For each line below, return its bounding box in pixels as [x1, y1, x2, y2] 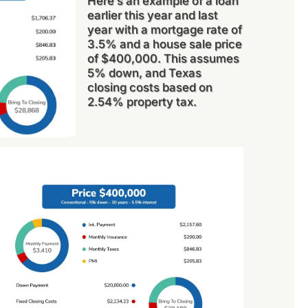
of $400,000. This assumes [87, 51, 240, 65]
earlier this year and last [87, 8, 219, 22]
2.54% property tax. [87, 94, 197, 109]
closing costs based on [87, 80, 213, 94]
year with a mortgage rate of [87, 22, 243, 36]
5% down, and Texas [87, 65, 202, 80]
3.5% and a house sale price [87, 36, 243, 51]
